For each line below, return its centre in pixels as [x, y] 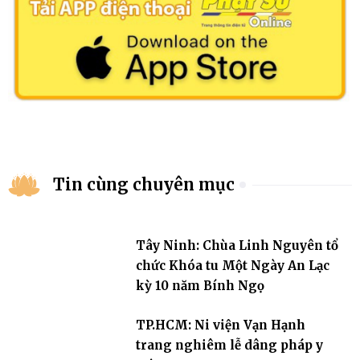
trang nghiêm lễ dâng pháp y [229, 345]
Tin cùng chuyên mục [144, 185]
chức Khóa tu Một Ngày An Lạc [232, 265]
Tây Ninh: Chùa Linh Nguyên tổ [237, 245]
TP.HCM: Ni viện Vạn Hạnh [220, 325]
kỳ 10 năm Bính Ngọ [200, 285]
